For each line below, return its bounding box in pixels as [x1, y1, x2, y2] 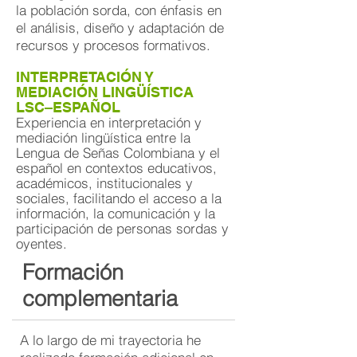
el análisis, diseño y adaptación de [16, 19, 224, 36]
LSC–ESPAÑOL [16, 99, 120, 116]
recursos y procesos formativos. [16, 37, 210, 53]
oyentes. [16, 235, 67, 252]
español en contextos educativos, [16, 159, 217, 176]
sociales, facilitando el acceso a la [16, 190, 222, 206]
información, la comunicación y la [16, 205, 215, 222]
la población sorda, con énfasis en [16, 2, 222, 18]
